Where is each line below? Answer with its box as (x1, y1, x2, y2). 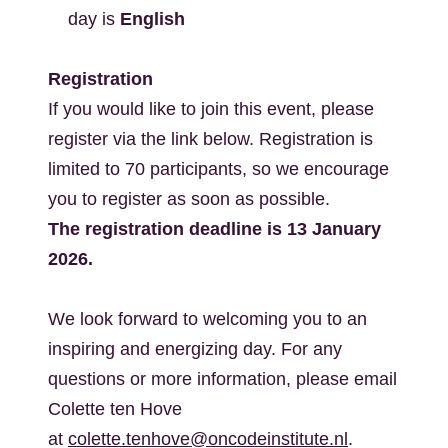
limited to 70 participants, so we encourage (48, 159, 389, 179)
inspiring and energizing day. (48, 339, 281, 359)
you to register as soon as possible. (48, 189, 330, 209)
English (120, 9, 185, 29)
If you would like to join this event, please (48, 99, 374, 119)
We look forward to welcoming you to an (48, 309, 367, 329)
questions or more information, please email (48, 369, 397, 389)
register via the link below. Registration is (48, 129, 373, 149)
